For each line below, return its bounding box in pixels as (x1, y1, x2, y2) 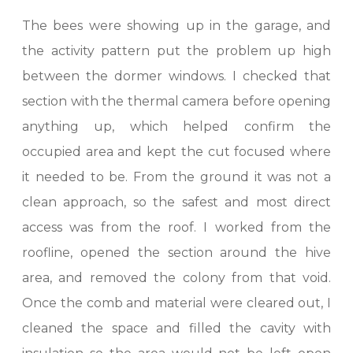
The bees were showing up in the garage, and (22, 18, 331, 33)
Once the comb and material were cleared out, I (22, 295, 331, 310)
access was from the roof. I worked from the (22, 220, 331, 235)
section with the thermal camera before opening (22, 94, 331, 109)
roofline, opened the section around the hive (22, 245, 331, 260)
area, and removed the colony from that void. (22, 270, 331, 285)
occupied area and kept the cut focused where (22, 144, 331, 159)
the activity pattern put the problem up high (22, 43, 331, 58)
